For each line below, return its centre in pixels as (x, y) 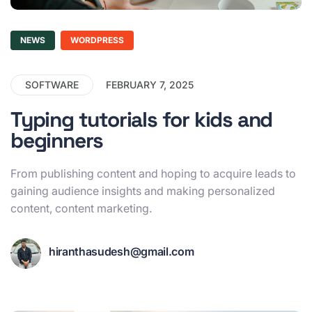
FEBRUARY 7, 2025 (150, 84)
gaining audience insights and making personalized (143, 190)
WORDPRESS (97, 40)
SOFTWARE (52, 84)
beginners (57, 140)
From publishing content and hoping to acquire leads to (153, 173)
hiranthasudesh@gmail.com (122, 252)
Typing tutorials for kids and (142, 119)
